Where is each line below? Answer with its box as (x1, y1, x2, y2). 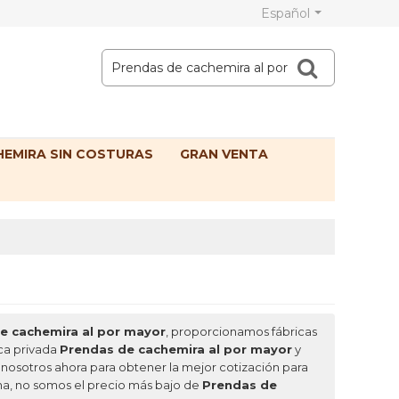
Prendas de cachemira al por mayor (60, 342, 292, 357)
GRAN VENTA (180, 146, 268, 163)
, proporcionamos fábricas (166, 324, 317, 339)
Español (261, 5, 310, 21)
